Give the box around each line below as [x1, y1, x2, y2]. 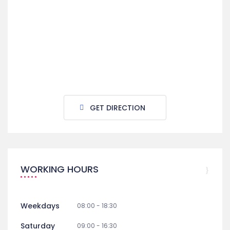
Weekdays [21, 201, 60, 211]
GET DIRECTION [90, 102, 145, 113]
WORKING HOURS [21, 163, 99, 176]
